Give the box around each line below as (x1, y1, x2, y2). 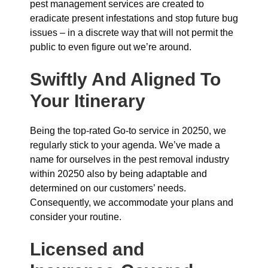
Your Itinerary (30, 91, 145, 111)
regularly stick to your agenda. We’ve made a (30, 140, 220, 150)
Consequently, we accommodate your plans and (30, 197, 233, 208)
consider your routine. (30, 212, 121, 222)
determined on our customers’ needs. (30, 183, 186, 193)
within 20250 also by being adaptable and (30, 169, 207, 179)
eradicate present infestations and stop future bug (30, 13, 238, 23)
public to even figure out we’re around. (30, 42, 191, 52)
